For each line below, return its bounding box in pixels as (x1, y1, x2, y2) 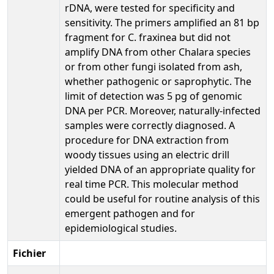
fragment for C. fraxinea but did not (65, 30, 231, 44)
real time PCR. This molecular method (65, 177, 239, 191)
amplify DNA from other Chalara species (65, 45, 251, 59)
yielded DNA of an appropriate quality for (65, 162, 256, 176)
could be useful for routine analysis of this (65, 191, 260, 206)
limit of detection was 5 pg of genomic (65, 89, 242, 103)
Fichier (13, 246, 46, 260)
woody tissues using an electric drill (65, 147, 229, 161)
